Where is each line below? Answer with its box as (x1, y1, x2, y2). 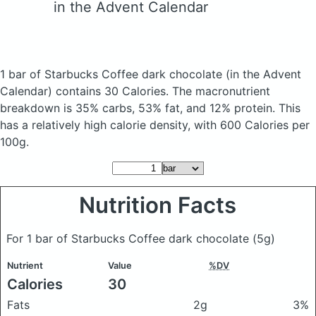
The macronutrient (172, 84, 270, 98)
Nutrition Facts (79, 192, 237, 219)
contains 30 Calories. (52, 84, 172, 98)
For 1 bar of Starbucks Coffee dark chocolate (6, 231, 253, 245)
